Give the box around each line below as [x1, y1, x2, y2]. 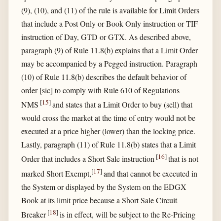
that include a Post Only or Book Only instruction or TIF [21, 18, 198, 29]
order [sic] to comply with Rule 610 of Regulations [21, 84, 180, 95]
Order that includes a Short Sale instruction [21, 153, 156, 164]
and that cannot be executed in [103, 168, 197, 179]
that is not [168, 153, 198, 164]
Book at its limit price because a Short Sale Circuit [21, 194, 177, 205]
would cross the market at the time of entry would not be [21, 112, 195, 123]
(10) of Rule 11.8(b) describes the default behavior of [21, 71, 186, 82]
